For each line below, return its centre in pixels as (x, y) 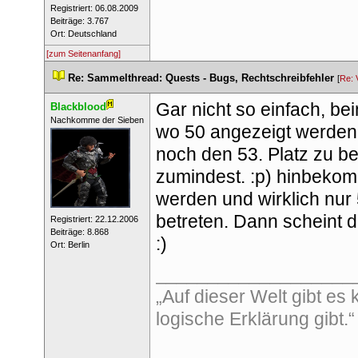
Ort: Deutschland (83, 34)
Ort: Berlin (70, 245)
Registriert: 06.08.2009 (94, 8)
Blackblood (78, 107)
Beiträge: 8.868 (79, 232)
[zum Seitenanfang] (84, 54)
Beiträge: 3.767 (79, 21)
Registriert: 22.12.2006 (94, 219)
